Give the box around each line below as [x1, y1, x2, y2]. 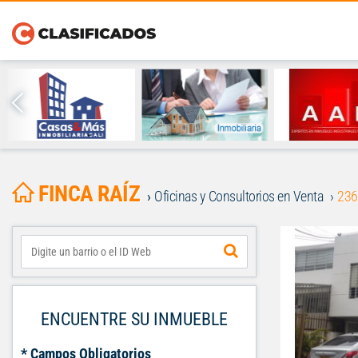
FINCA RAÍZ [38, 181, 140, 207]
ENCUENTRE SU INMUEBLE [41, 309, 228, 329]
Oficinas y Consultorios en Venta [154, 188, 323, 205]
